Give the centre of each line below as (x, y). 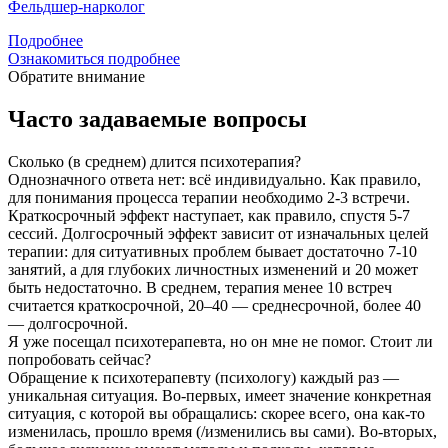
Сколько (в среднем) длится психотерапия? (154, 162)
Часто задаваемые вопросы (157, 119)
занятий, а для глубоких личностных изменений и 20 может (213, 270)
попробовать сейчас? (79, 360)
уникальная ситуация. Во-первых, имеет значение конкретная (219, 396)
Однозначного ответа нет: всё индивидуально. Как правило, (214, 180)
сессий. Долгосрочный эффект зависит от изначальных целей (218, 234)
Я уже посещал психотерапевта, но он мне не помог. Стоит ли (220, 342)
